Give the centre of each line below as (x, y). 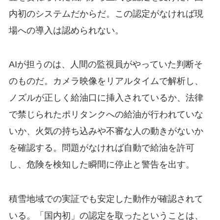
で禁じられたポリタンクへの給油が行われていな (106, 115)
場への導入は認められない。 (66, 30)
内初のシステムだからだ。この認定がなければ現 (106, 14)
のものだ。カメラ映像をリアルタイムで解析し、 (106, 81)
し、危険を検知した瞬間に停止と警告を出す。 (101, 165)
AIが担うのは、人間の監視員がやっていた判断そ (106, 65)
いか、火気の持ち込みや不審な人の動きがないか (106, 131)
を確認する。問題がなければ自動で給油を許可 (101, 148)
